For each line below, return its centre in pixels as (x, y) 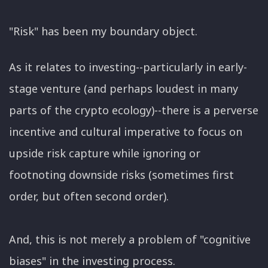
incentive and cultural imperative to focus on (126, 132)
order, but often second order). (92, 197)
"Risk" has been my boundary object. (106, 31)
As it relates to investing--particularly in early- (128, 67)
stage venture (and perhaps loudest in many (124, 89)
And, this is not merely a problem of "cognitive (130, 240)
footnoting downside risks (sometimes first (121, 175)
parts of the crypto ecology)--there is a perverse (134, 110)
